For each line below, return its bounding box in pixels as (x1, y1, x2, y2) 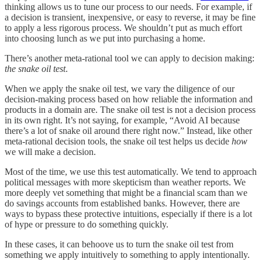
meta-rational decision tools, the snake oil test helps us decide (5, 136, 232, 146)
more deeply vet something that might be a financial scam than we (5, 187, 247, 198)
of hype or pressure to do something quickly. (5, 219, 171, 229)
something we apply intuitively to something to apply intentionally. (5, 249, 250, 260)
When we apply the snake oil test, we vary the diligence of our (5, 83, 235, 94)
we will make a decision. (5, 146, 98, 157)
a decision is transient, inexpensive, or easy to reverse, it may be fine (5, 12, 256, 22)
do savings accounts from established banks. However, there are (5, 198, 240, 208)
